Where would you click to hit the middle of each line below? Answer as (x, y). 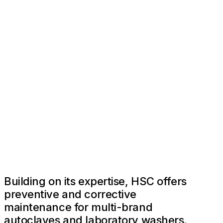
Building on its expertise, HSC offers (95, 181)
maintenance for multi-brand (78, 207)
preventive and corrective (70, 194)
